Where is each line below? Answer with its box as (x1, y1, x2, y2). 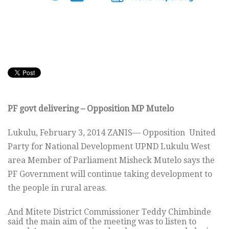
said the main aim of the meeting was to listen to (8, 217, 196, 227)
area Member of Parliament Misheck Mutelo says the (8, 155, 215, 166)
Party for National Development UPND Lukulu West (8, 142, 210, 152)
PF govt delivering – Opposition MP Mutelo (8, 104, 174, 114)
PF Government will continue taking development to (8, 169, 212, 179)
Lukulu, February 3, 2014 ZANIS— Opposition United (8, 128, 216, 138)
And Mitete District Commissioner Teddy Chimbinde (8, 207, 211, 217)
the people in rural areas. (8, 183, 107, 193)
